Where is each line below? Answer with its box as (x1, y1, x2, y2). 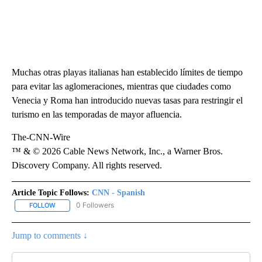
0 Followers (76, 201, 114, 210)
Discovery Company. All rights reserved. (12, 160, 162, 171)
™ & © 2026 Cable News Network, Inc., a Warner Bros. (12, 146, 223, 157)
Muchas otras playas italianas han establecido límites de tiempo (12, 67, 243, 78)
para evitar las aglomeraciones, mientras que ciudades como (12, 81, 231, 92)
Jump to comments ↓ (12, 230, 88, 240)
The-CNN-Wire (12, 132, 70, 143)
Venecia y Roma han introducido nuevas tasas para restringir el (12, 95, 243, 106)
